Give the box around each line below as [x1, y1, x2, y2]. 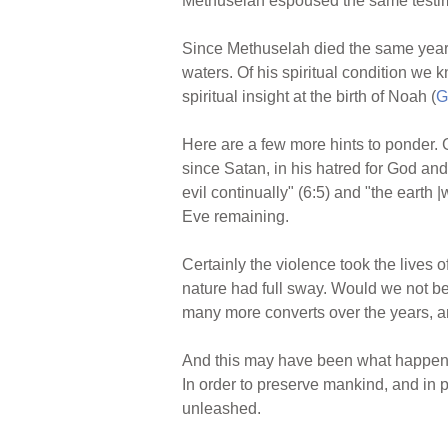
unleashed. [182, 399, 261, 417]
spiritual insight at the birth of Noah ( [182, 87, 436, 105]
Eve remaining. [182, 207, 289, 225]
